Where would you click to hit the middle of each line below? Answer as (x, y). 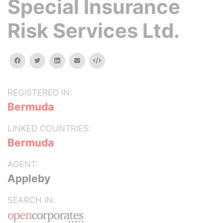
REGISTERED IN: (40, 93)
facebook (34, 60)
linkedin (71, 60)
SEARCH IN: (31, 200)
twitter (50, 60)
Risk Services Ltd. (94, 31)
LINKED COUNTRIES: (49, 128)
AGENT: (23, 164)
